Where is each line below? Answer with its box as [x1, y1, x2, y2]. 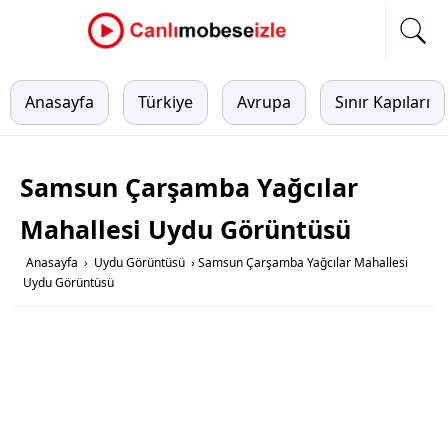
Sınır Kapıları [335, 91, 430, 113]
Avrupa [237, 91, 291, 113]
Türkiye [138, 91, 193, 113]
